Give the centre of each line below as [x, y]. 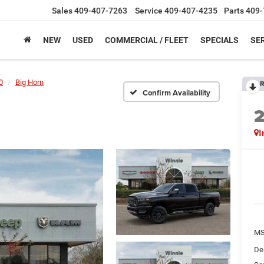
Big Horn [29, 82]
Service [149, 11]
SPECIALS [220, 40]
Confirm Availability [176, 93]
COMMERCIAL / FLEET [147, 40]
